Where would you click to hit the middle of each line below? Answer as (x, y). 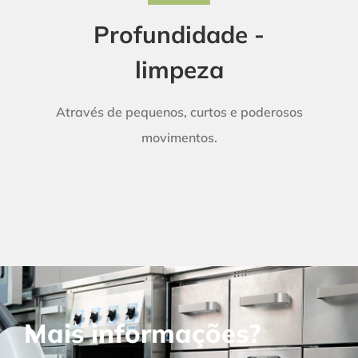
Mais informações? (142, 332)
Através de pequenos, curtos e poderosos (179, 111)
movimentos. (179, 137)
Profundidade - (179, 34)
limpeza (179, 69)
